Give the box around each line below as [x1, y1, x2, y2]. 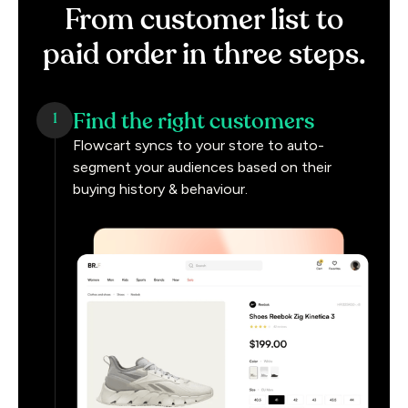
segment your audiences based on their [73, 158, 331, 176]
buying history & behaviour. [73, 179, 248, 198]
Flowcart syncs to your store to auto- [73, 136, 324, 154]
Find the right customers [73, 110, 314, 133]
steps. [288, 40, 366, 70]
